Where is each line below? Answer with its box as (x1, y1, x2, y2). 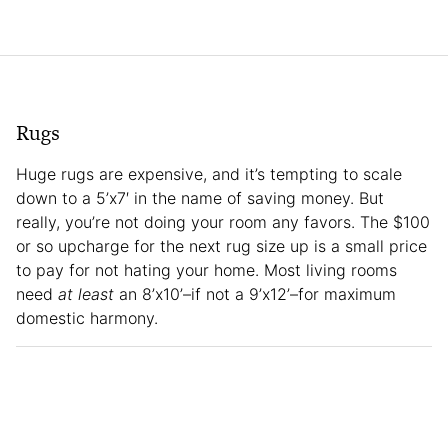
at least (58, 283, 114, 304)
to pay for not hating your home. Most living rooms (16, 259, 397, 280)
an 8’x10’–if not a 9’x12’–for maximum (114, 283, 396, 304)
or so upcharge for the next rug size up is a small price (16, 235, 427, 256)
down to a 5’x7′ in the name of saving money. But (16, 187, 384, 208)
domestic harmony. (16, 307, 158, 328)
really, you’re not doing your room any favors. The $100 (16, 211, 430, 232)
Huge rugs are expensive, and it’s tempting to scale (16, 163, 402, 184)
